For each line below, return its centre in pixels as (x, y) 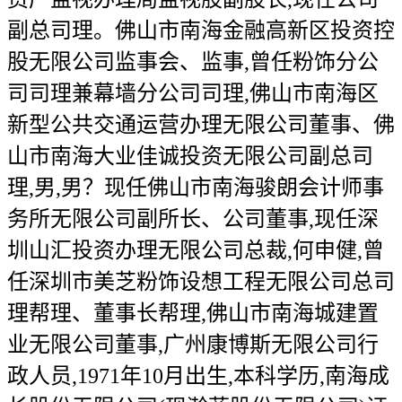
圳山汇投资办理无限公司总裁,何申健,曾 (196, 250)
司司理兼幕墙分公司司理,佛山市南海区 (193, 93)
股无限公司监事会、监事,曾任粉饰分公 (193, 62)
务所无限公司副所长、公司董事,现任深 (193, 219)
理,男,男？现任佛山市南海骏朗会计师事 (196, 188)
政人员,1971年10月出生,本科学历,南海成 (198, 376)
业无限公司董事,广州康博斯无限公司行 (193, 345)
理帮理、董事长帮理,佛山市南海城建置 (193, 313)
